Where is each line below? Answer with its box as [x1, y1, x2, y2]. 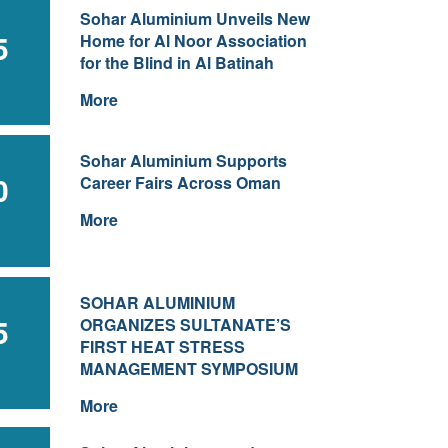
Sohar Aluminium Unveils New [79, 7, 310, 30]
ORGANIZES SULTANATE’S [79, 313, 291, 336]
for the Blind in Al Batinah [79, 51, 274, 74]
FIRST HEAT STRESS [79, 335, 245, 358]
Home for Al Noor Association [79, 29, 307, 52]
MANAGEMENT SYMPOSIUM [79, 357, 298, 380]
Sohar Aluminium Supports [79, 149, 287, 172]
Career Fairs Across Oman [79, 171, 281, 194]
